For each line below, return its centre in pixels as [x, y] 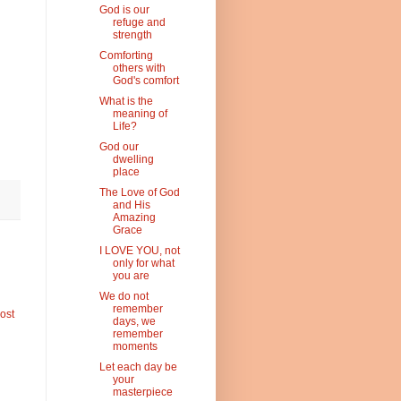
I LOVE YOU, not [139, 251]
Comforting [126, 56]
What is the [126, 102]
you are [131, 276]
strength [132, 35]
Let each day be [138, 367]
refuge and [139, 23]
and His [131, 205]
